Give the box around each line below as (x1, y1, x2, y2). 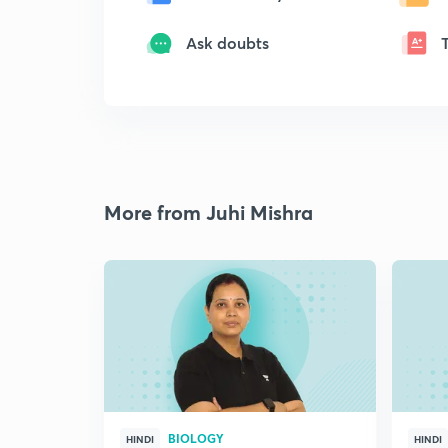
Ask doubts (186, 32, 269, 53)
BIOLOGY (168, 430, 224, 446)
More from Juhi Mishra (104, 199, 313, 226)
